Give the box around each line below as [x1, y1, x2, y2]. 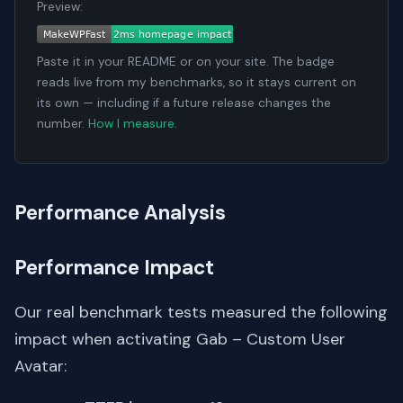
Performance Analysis [14, 200, 226, 227]
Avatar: [14, 355, 67, 378]
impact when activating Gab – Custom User [14, 328, 345, 351]
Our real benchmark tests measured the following [14, 301, 388, 324]
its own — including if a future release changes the [37, 95, 331, 112]
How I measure [88, 116, 175, 132]
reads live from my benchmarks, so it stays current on [37, 75, 356, 91]
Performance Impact [14, 255, 214, 282]
